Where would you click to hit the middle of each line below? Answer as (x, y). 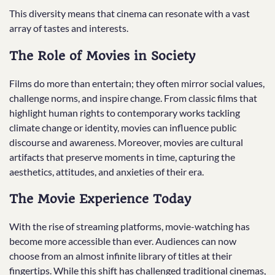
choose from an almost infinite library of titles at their (121, 256)
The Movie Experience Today (100, 199)
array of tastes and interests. (69, 28)
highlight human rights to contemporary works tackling (125, 112)
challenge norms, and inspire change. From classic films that (133, 98)
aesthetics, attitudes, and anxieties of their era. (107, 171)
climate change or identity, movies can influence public (123, 127)
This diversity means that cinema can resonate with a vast (130, 14)
